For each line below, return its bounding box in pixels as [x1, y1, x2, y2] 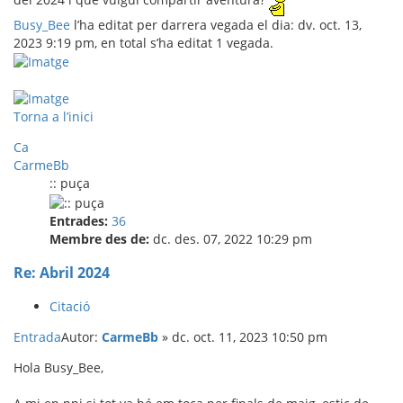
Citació [49, 298, 90, 316]
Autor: [61, 328, 102, 346]
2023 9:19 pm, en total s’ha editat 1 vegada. [13, 33, 273, 51]
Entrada [13, 328, 61, 346]
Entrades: [49, 211, 108, 229]
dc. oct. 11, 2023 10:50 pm [172, 328, 327, 346]
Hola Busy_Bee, [13, 359, 103, 377]
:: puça [49, 175, 90, 193]
